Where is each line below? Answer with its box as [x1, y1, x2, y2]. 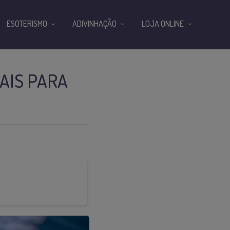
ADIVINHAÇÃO [72, 18, 117, 29]
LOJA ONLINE [142, 18, 184, 29]
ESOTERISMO [7, 18, 47, 29]
